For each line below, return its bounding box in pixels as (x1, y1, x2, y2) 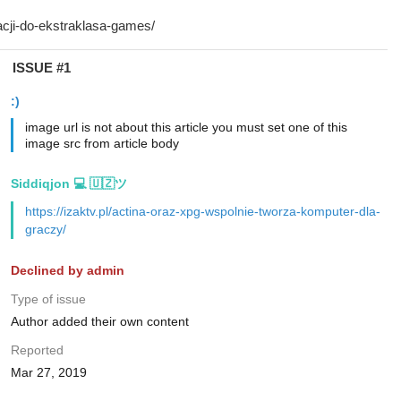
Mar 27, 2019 (10, 365, 87, 380)
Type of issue (10, 292, 86, 306)
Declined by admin (10, 263, 124, 277)
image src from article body (24, 136, 179, 150)
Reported (10, 343, 64, 357)
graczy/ (24, 222, 66, 236)
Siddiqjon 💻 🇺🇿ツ (10, 176, 127, 191)
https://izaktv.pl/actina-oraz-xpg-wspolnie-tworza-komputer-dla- (24, 204, 380, 218)
